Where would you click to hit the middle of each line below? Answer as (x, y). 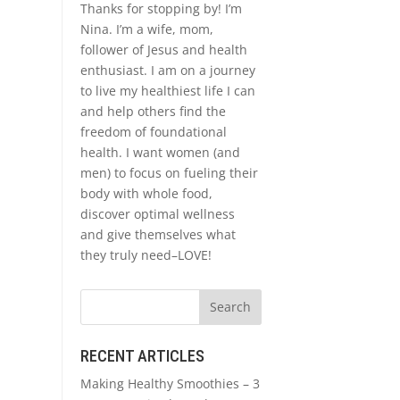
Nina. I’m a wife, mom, (146, 29)
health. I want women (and (160, 152)
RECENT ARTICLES (142, 356)
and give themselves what (158, 234)
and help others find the (153, 111)
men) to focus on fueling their (169, 172)
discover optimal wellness (157, 213)
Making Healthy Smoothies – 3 (170, 384)
